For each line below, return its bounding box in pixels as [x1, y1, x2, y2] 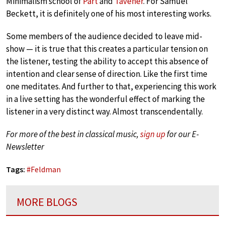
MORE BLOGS [17, 194, 77, 209]
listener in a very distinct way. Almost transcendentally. [6, 105, 203, 117]
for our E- [165, 128, 199, 140]
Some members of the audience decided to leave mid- [6, 30, 202, 42]
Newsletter [6, 141, 44, 152]
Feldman [31, 164, 61, 174]
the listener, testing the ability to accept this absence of [6, 55, 208, 67]
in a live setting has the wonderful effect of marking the [6, 93, 205, 104]
